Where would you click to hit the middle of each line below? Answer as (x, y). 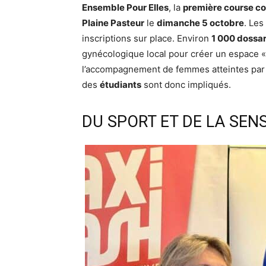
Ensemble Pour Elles (125, 8)
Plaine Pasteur (113, 23)
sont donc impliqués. (186, 85)
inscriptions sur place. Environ (147, 39)
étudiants (121, 85)
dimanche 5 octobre (200, 23)
